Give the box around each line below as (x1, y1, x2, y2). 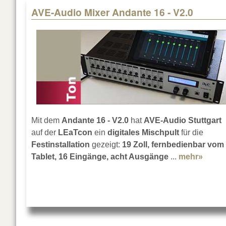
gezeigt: (90, 140, 122, 149)
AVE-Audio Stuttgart (144, 116, 221, 125)
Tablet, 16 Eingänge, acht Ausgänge (31, 152, 168, 161)
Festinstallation (31, 140, 90, 149)
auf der (31, 128, 58, 137)
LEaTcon (58, 128, 92, 137)
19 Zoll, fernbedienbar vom (122, 140, 224, 149)
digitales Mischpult (105, 128, 179, 137)
